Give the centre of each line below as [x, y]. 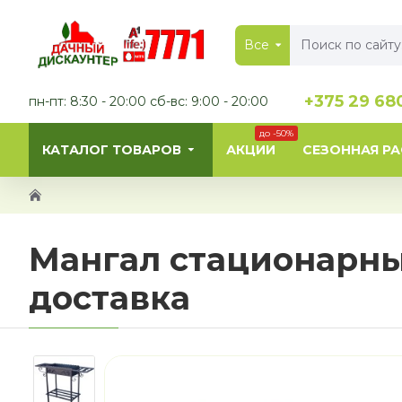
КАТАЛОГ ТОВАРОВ [112, 149]
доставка [109, 298]
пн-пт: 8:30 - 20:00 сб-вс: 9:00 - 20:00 [149, 101]
